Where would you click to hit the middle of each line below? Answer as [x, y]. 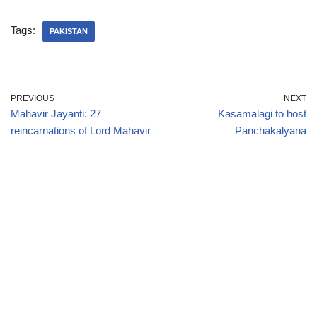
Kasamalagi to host [262, 114]
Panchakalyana [271, 131]
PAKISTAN [69, 31]
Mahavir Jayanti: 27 [56, 114]
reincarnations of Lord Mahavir [81, 131]
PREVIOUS [33, 99]
